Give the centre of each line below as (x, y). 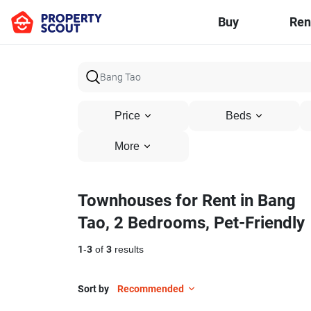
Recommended (151, 289)
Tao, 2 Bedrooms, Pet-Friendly (191, 223)
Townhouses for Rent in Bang (187, 201)
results (128, 250)
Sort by (93, 289)
